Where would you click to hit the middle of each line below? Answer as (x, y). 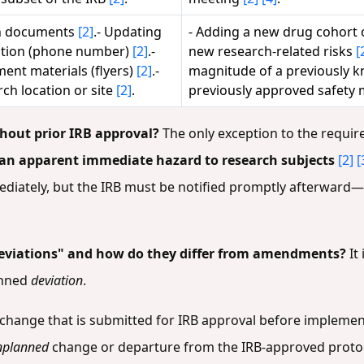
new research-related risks (272, 51)
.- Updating (128, 31)
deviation (57, 280)
